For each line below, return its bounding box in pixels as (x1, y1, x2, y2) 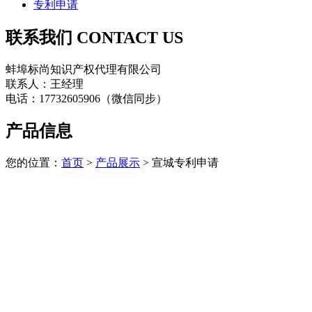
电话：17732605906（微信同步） (6, 92, 167, 104)
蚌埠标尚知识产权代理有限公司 (6, 63, 162, 75)
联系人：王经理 (6, 77, 84, 90)
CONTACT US (77, 28, 183, 47)
